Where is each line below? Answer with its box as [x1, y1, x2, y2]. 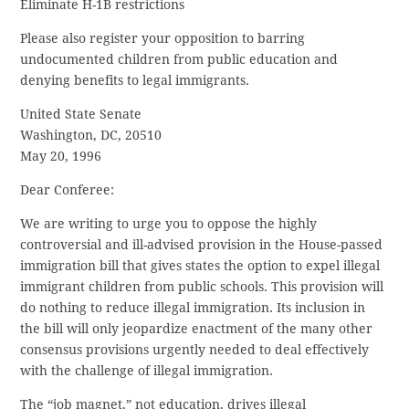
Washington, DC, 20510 [20, 128, 163, 143]
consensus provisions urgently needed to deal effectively [20, 342, 370, 358]
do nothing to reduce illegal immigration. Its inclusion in [20, 300, 366, 316]
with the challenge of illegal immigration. [20, 363, 274, 379]
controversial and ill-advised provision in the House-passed [20, 237, 383, 253]
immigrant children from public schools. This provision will [20, 279, 384, 295]
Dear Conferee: [20, 183, 115, 198]
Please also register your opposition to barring [20, 31, 306, 47]
